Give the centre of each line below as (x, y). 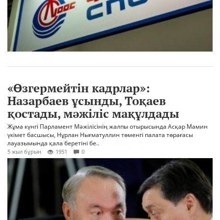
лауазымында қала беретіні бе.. (53, 143)
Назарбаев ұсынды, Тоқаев (87, 101)
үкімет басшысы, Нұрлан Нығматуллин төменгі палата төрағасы (101, 135)
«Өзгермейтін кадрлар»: (79, 88)
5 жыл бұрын (24, 152)
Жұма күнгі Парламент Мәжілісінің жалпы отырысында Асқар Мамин (108, 127)
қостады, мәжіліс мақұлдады (93, 114)
